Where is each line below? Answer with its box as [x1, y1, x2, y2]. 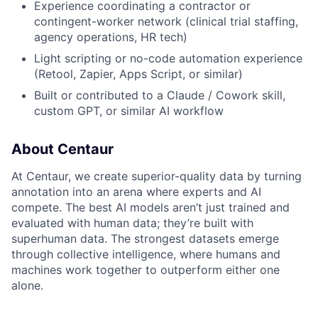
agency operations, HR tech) [34, 30, 187, 45]
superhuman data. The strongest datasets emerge [11, 231, 279, 246]
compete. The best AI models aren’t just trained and [11, 200, 290, 215]
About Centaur [11, 141, 114, 158]
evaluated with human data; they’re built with [11, 216, 253, 231]
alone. [11, 278, 43, 293]
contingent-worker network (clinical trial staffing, [34, 14, 298, 29]
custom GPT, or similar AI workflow [34, 104, 224, 119]
